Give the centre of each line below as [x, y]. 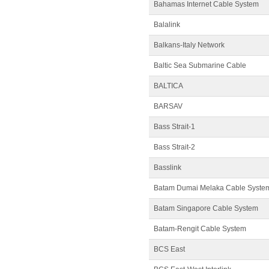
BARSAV [168, 106]
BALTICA [168, 86]
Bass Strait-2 [174, 147]
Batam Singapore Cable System [206, 208]
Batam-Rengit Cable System [200, 229]
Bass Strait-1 [174, 127]
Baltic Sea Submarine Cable [200, 65]
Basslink [168, 168]
